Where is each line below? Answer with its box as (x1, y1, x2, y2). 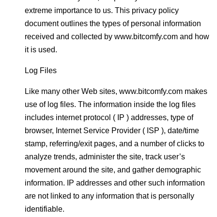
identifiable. (25, 205, 64, 213)
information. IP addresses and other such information (25, 179, 205, 187)
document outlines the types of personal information (25, 19, 201, 28)
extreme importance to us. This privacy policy (25, 6, 179, 15)
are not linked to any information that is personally (25, 192, 194, 200)
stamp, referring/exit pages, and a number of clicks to (25, 139, 204, 148)
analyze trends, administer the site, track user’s (25, 153, 185, 161)
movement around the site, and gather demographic (25, 166, 201, 174)
